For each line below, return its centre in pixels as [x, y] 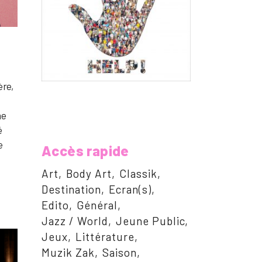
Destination [71, 189]
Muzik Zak [68, 253]
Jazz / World [75, 221]
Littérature [105, 237]
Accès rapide [85, 151]
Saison [120, 253]
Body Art [89, 174]
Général [97, 205]
